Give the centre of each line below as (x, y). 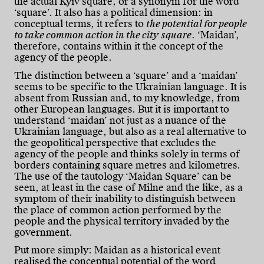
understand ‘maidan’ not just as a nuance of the (120, 120)
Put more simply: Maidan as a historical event (117, 250)
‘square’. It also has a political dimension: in (113, 13)
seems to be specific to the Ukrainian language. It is (131, 87)
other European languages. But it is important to (122, 109)
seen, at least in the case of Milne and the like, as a (128, 187)
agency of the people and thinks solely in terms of (127, 154)
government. (43, 232)
